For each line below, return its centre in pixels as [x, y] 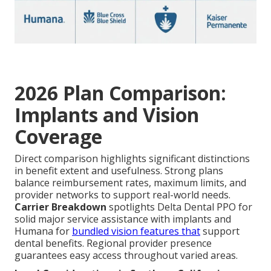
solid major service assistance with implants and [123, 219]
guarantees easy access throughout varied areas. [126, 256]
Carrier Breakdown [60, 207]
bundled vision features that [136, 231]
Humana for [43, 231]
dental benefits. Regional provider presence [113, 243]
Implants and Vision [107, 115]
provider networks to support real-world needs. [122, 195]
